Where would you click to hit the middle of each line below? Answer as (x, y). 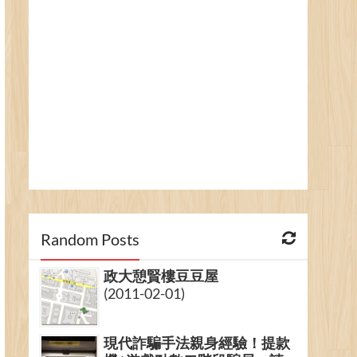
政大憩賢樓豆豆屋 (161, 275)
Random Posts (90, 239)
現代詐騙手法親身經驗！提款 (197, 342)
